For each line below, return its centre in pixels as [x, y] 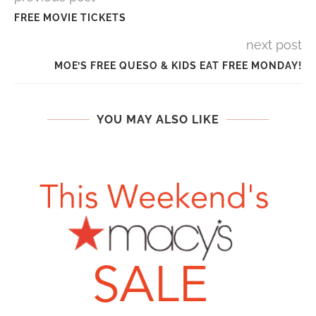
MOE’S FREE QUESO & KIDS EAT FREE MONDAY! [178, 66]
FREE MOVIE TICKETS [70, 18]
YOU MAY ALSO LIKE [158, 120]
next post [274, 45]
